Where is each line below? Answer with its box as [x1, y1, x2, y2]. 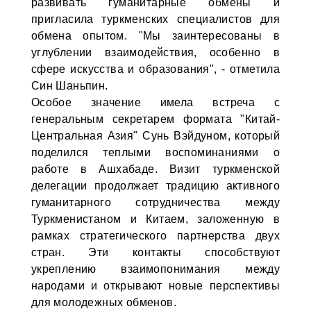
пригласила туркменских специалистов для [31, 13, 280, 25]
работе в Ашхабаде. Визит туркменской [31, 163, 280, 175]
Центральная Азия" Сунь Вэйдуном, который [31, 130, 280, 142]
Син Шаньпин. [31, 80, 108, 92]
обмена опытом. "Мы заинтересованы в [31, 30, 280, 42]
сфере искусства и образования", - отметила [31, 63, 280, 75]
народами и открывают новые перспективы [31, 280, 280, 292]
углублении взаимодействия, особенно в [31, 47, 280, 58]
